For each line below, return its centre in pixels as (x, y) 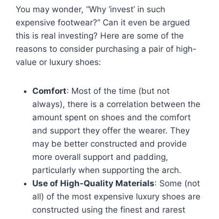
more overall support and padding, (100, 157)
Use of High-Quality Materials (93, 183)
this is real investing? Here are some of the (100, 35)
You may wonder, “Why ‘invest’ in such (90, 9)
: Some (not (177, 183)
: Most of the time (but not (118, 91)
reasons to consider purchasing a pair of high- (106, 49)
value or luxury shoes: (58, 62)
